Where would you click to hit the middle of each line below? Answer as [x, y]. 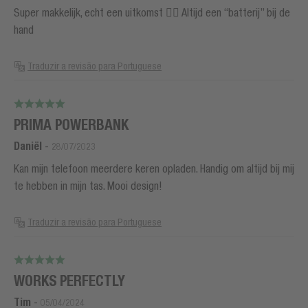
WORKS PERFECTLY [69, 281]
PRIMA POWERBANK [71, 125]
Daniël [28, 146]
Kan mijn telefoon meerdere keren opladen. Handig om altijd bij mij [154, 169]
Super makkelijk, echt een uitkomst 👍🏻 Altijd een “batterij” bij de [152, 13]
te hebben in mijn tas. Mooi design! [88, 186]
